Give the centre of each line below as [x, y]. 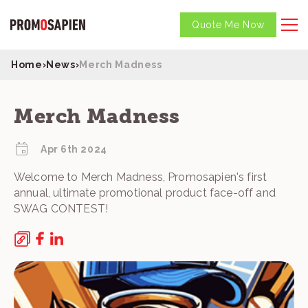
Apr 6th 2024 [74, 149]
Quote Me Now [228, 24]
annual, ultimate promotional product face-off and [145, 192]
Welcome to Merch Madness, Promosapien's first [141, 177]
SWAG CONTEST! [61, 208]
